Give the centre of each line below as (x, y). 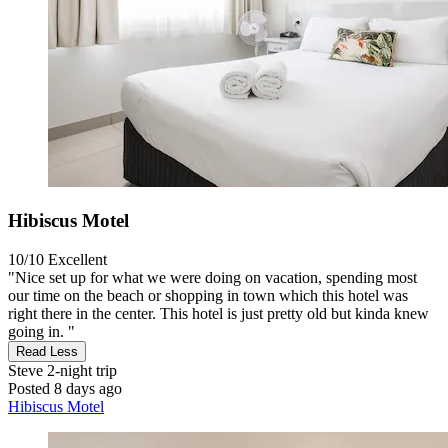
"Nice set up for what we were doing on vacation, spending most (212, 277)
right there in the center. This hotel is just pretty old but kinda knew (218, 313)
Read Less (47, 351)
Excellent (77, 259)
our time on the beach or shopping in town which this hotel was (208, 295)
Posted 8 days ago (65, 388)
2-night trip (80, 370)
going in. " (41, 331)
